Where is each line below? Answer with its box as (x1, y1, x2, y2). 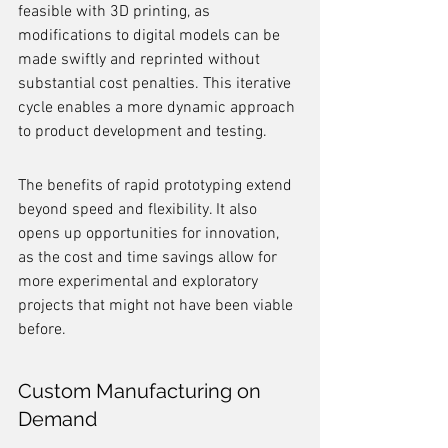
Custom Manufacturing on (18, 379, 266, 403)
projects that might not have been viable (18, 296, 297, 316)
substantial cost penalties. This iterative (18, 74, 295, 94)
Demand (18, 407, 97, 431)
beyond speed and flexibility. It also (18, 200, 261, 220)
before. (18, 320, 66, 340)
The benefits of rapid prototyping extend (18, 176, 296, 196)
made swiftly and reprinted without (18, 50, 264, 70)
